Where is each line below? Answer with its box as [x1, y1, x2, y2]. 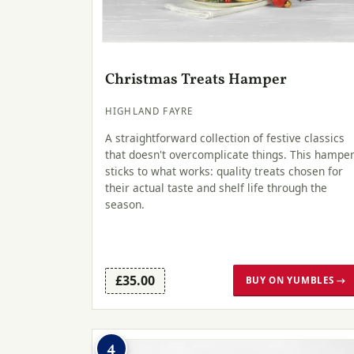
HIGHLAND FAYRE [105, 105, 194, 118]
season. [105, 196, 145, 212]
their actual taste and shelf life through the [105, 179, 327, 195]
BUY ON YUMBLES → [245, 274, 346, 287]
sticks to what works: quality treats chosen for [105, 163, 343, 179]
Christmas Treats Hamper [105, 69, 287, 90]
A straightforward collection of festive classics [105, 130, 345, 145]
